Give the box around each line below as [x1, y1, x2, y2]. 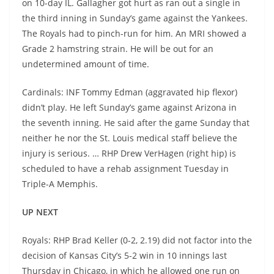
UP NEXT [22, 206, 58, 218]
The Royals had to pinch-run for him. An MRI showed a [22, 28, 246, 39]
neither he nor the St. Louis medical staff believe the [22, 132, 237, 144]
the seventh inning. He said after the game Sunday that [22, 117, 250, 128]
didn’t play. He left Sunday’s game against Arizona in [22, 102, 237, 113]
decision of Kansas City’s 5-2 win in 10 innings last [22, 250, 227, 261]
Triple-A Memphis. [22, 178, 98, 190]
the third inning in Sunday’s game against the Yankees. [22, 12, 248, 24]
